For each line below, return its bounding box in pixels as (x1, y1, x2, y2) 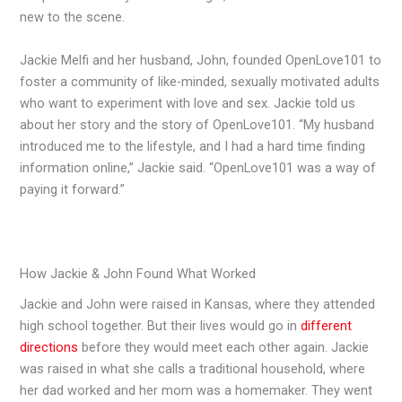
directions (20, 339, 79, 356)
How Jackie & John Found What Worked (20, 266, 257, 283)
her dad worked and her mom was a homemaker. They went (20, 382, 373, 399)
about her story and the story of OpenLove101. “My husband (20, 116, 375, 133)
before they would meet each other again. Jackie (78, 339, 370, 356)
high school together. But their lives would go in (20, 318, 301, 335)
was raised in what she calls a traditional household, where (20, 361, 366, 378)
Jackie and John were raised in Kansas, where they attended (20, 296, 376, 313)
